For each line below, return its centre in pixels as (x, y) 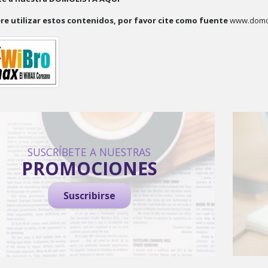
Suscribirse (89, 196)
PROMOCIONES (89, 168)
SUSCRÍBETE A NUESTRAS (89, 152)
